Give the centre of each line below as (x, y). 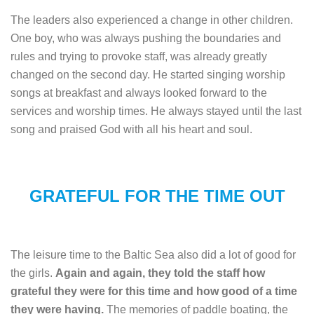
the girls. (33, 273)
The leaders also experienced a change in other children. (152, 20)
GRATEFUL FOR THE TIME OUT (157, 196)
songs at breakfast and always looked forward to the (139, 93)
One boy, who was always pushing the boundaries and (146, 38)
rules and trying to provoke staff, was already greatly (139, 56)
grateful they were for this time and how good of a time (154, 291)
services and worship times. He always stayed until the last (156, 111)
